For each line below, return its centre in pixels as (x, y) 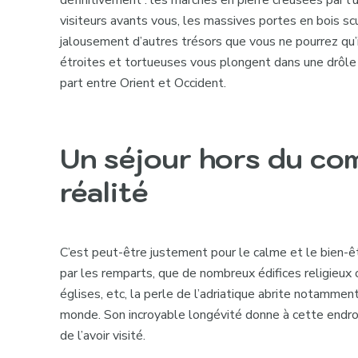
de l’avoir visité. (103, 336)
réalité (105, 191)
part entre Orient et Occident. (143, 83)
